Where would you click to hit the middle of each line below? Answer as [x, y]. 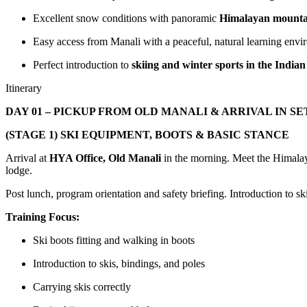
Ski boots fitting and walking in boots [114, 240]
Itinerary [24, 88]
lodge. [19, 170]
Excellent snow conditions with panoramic [126, 18]
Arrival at [27, 158]
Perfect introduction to [82, 64]
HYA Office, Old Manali [105, 158]
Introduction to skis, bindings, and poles [119, 263]
